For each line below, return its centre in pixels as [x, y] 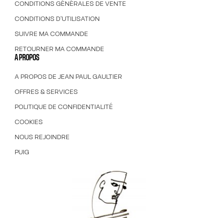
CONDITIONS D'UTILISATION [57, 18]
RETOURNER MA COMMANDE [59, 48]
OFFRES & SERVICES [46, 91]
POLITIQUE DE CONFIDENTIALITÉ [64, 106]
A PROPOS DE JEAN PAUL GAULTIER [68, 76]
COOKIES [29, 121]
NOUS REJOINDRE [42, 136]
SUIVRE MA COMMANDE [51, 33]
